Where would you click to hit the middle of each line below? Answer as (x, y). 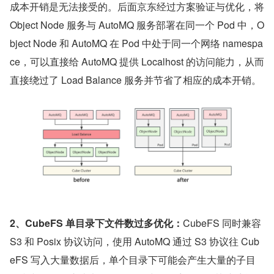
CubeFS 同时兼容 (222, 223)
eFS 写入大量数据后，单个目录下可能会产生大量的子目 (133, 260)
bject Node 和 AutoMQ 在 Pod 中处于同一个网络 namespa (136, 43)
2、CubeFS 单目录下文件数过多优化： (96, 223)
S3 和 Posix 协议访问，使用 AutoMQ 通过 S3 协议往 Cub (135, 242)
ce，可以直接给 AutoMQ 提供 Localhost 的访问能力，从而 (137, 61)
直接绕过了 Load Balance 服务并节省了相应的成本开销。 (135, 80)
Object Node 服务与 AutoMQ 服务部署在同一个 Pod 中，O (137, 24)
